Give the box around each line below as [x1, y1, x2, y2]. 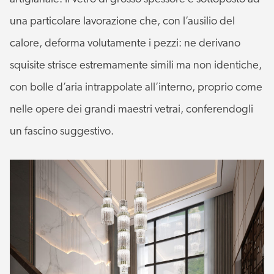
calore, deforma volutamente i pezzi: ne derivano [10, 37, 240, 50]
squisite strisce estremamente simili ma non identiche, [10, 59, 262, 72]
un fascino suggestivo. [10, 125, 114, 138]
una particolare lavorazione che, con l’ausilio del [10, 15, 235, 28]
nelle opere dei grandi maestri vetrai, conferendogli [10, 103, 253, 116]
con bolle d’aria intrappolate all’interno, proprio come [10, 81, 262, 94]
